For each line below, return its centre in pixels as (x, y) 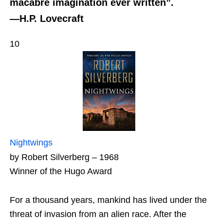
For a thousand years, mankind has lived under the (108, 200)
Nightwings (31, 142)
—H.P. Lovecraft (47, 19)
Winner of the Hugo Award (61, 171)
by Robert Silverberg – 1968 (64, 157)
